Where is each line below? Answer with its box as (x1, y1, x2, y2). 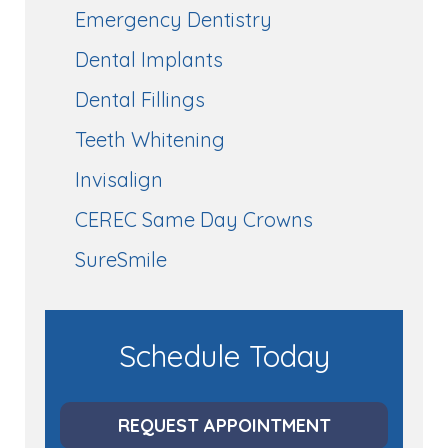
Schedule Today (118, 336, 330, 375)
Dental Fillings (75, 86, 205, 112)
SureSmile (75, 246, 167, 272)
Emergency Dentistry (75, 6, 272, 32)
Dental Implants (75, 46, 223, 72)
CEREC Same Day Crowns (75, 206, 313, 232)
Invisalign (75, 166, 163, 192)
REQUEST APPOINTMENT (117, 413, 331, 437)
